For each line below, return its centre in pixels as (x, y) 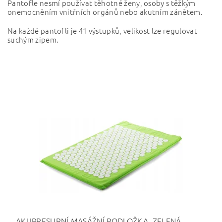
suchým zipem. (33, 40)
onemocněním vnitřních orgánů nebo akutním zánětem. (105, 12)
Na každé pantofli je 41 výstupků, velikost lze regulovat (102, 31)
